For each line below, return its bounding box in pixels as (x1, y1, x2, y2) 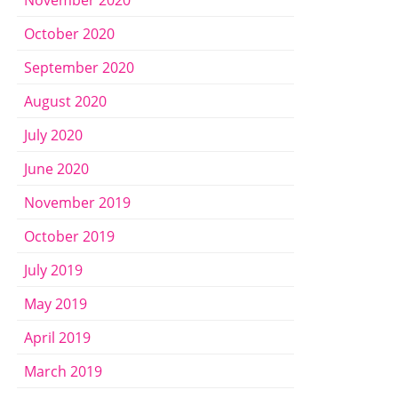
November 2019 (24, 193, 131, 211)
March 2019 (24, 362, 102, 380)
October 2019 (24, 227, 115, 245)
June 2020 (24, 159, 89, 178)
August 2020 (24, 92, 107, 110)
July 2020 (24, 125, 83, 144)
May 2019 (24, 294, 87, 313)
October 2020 (24, 24, 115, 43)
